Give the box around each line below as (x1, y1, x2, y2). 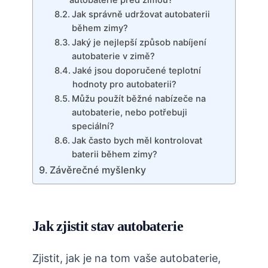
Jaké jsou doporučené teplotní (72, 65, 201, 77)
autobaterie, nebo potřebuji (71, 107, 187, 118)
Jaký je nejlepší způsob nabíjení (71, 37, 206, 48)
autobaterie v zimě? (71, 51, 155, 62)
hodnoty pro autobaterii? (72, 79, 176, 90)
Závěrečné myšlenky (50, 164, 147, 176)
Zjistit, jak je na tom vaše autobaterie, (32, 252, 221, 265)
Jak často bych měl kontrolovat (71, 135, 202, 147)
